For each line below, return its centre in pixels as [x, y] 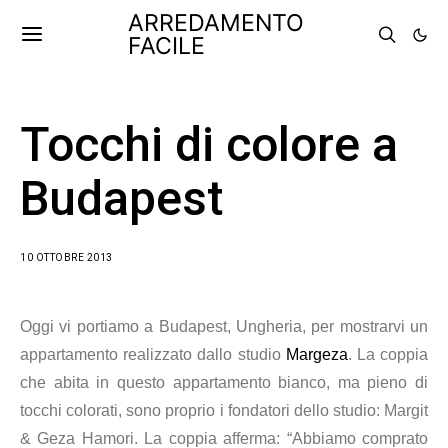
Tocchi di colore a [209, 144]
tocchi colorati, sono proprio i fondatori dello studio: [202, 410]
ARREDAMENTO [216, 23]
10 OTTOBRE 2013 [66, 257]
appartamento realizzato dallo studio [150, 354]
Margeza [314, 354]
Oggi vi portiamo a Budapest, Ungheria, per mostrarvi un [224, 326]
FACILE [166, 46]
